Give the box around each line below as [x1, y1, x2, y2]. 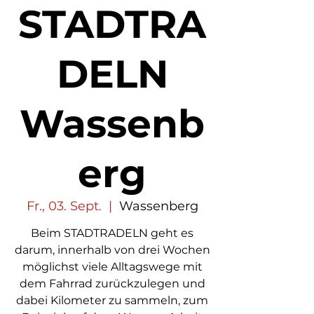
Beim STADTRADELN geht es [31, 226, 193, 240]
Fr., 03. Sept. [26, 198, 102, 214]
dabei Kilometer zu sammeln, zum [16, 294, 208, 307]
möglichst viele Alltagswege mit [22, 260, 203, 273]
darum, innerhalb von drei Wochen [14, 243, 210, 257]
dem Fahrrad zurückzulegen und [19, 277, 205, 290]
